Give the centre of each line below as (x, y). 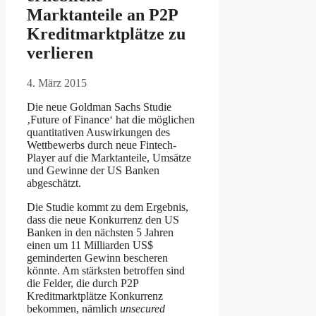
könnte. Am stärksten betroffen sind (106, 270)
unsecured (142, 308)
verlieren (60, 53)
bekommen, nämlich (73, 308)
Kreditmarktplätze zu (106, 34)
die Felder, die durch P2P (83, 283)
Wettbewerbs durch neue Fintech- (102, 145)
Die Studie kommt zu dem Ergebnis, (108, 207)
